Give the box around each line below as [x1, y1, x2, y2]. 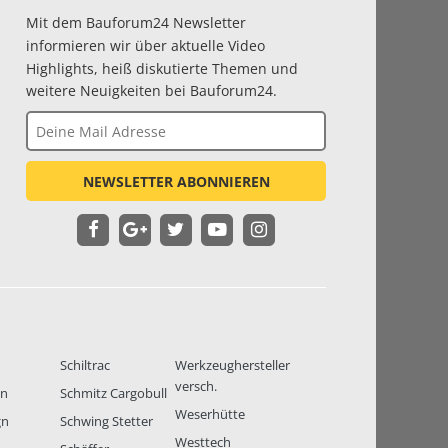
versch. [175, 377, 217, 396]
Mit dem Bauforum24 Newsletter [26, 12, 246, 32]
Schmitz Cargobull [60, 384, 168, 403]
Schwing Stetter [60, 412, 154, 431]
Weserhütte [175, 405, 245, 424]
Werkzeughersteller [175, 356, 290, 375]
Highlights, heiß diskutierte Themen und [26, 58, 298, 78]
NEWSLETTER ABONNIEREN [82, 171, 270, 191]
